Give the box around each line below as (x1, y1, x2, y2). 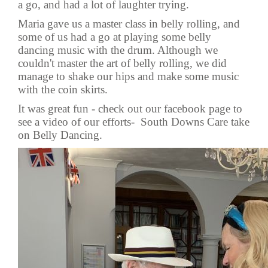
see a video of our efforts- (18, 115, 141, 128)
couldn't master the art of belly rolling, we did (18, 57, 227, 69)
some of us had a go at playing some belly (18, 31, 211, 43)
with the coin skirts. (18, 83, 111, 96)
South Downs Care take (141, 115, 249, 128)
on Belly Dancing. (18, 129, 102, 141)
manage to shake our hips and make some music (18, 70, 239, 83)
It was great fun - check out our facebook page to (18, 102, 242, 115)
